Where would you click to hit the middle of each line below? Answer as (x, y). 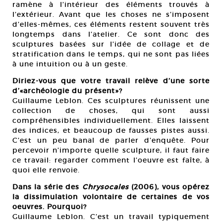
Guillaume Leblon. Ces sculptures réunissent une (111, 101)
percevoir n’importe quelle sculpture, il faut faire (111, 150)
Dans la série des (47, 187)
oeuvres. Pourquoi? (50, 207)
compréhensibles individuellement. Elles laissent (111, 121)
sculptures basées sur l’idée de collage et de (111, 44)
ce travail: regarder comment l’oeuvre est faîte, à (111, 160)
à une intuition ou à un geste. (70, 64)
